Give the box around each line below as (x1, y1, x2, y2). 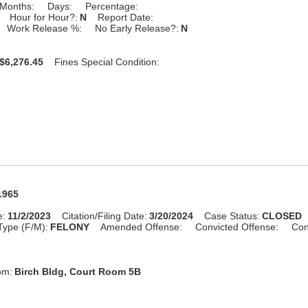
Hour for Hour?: (10, 11, 78, 23)
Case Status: (204, 210, 261, 221)
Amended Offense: (100, 221, 183, 232)
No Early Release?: (95, 22, 179, 34)
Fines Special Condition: (54, 56, 160, 67)
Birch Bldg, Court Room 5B (14, 265, 142, 277)
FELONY (50, 221, 90, 232)
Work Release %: (7, 22, 82, 34)
